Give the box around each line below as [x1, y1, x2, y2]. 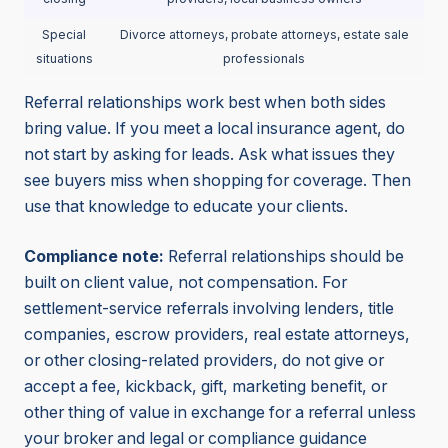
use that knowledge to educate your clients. [24, 196, 348, 216]
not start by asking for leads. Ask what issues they [24, 144, 395, 164]
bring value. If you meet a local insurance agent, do [24, 118, 405, 138]
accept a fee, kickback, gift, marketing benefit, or [24, 376, 387, 396]
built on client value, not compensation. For [24, 272, 347, 292]
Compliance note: [24, 246, 164, 266]
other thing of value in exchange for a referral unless [24, 402, 416, 422]
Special [42, 27, 86, 43]
